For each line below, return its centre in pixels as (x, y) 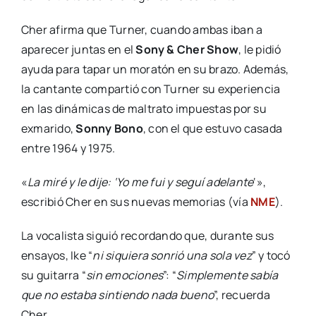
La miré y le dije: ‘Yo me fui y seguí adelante (141, 182)
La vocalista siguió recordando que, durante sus (147, 236)
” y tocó (271, 256)
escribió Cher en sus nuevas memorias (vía (136, 202)
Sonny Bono (109, 129)
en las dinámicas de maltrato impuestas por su (144, 109)
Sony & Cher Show (187, 50)
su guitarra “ (54, 275)
